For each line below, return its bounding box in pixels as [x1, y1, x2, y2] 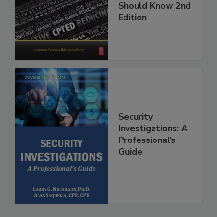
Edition [118, 12, 147, 24]
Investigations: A [118, 122, 187, 134]
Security [118, 110, 153, 123]
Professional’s [118, 134, 175, 146]
